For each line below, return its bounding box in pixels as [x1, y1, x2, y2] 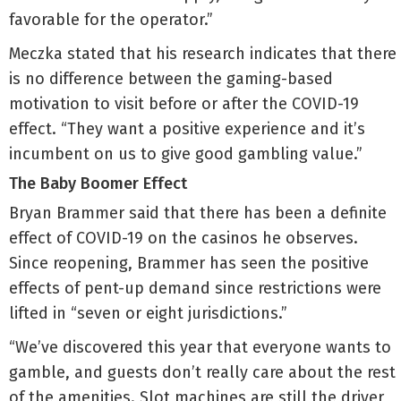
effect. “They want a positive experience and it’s [9, 119, 365, 139]
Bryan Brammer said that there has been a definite [9, 203, 387, 223]
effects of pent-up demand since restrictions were [9, 278, 381, 298]
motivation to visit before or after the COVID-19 [9, 94, 359, 114]
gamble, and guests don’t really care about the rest [9, 363, 396, 382]
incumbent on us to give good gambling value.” [9, 144, 363, 164]
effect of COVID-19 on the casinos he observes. [9, 228, 358, 248]
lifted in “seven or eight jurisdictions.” [9, 303, 287, 323]
